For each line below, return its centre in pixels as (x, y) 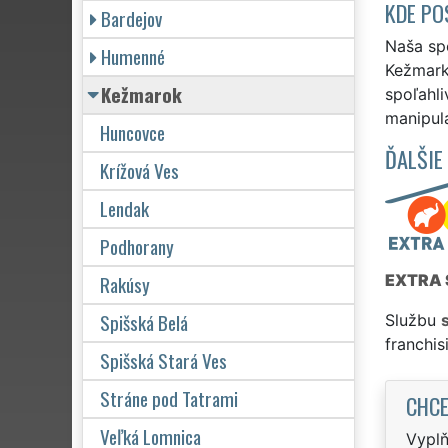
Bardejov (131, 18)
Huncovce (132, 132)
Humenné (133, 56)
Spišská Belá (144, 322)
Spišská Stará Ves (163, 360)
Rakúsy (125, 284)
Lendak (124, 208)
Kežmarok (141, 94)
